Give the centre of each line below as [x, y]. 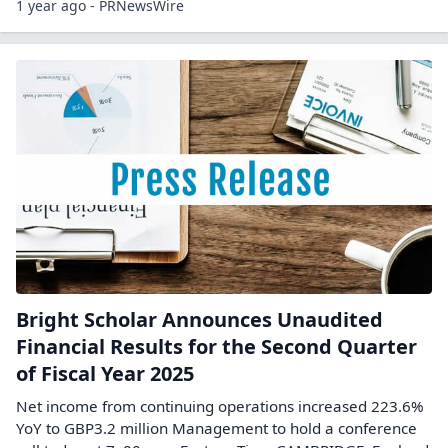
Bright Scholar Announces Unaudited [199, 319]
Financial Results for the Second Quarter [216, 346]
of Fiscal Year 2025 [105, 373]
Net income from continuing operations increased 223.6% [220, 405]
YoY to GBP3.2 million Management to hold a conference [216, 427]
